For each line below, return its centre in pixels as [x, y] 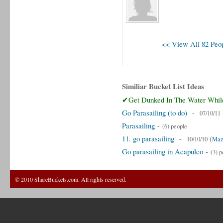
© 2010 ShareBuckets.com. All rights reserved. [71, 179]
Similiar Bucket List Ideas [163, 86]
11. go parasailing [148, 138]
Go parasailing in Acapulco [163, 151]
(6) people [175, 126]
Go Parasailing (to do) [155, 112]
